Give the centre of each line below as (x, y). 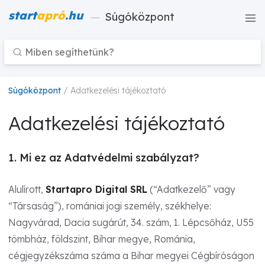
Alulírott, (27, 189)
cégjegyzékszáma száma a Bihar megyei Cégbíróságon (131, 255)
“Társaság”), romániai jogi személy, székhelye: (110, 206)
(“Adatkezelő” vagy (191, 189)
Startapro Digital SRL (96, 189)
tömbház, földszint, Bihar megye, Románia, (102, 239)
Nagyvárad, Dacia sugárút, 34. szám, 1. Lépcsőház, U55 (131, 222)
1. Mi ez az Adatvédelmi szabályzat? (104, 157)
